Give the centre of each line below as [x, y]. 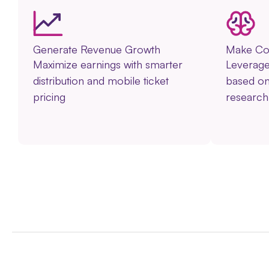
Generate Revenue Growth [97, 49]
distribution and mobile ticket [101, 80]
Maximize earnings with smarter [108, 64]
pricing [49, 96]
